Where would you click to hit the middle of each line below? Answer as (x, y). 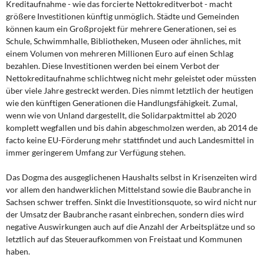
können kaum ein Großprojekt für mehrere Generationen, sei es (121, 29)
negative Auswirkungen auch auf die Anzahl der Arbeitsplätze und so (131, 227)
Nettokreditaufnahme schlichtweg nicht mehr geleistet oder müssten (131, 78)
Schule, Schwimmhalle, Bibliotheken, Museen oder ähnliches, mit (123, 41)
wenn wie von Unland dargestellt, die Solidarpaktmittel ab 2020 (121, 115)
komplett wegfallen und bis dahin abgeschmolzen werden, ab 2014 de (132, 128)
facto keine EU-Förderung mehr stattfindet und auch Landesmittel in (130, 140)
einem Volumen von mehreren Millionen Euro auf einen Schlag (120, 53)
